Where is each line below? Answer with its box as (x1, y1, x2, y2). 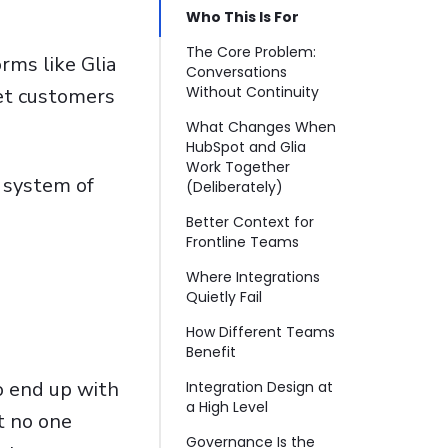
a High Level (185, 397, 268, 417)
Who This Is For (185, 7, 299, 27)
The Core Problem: (185, 42, 316, 62)
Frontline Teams (185, 232, 299, 252)
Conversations (185, 62, 287, 82)
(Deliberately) (185, 177, 283, 197)
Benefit (185, 342, 236, 362)
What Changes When (185, 117, 336, 137)
